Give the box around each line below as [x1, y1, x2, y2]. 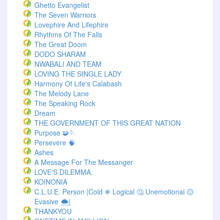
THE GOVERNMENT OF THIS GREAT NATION [34, 118, 181, 128]
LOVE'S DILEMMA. [34, 167, 93, 177]
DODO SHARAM [34, 49, 86, 59]
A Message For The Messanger [34, 157, 133, 167]
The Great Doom [34, 39, 87, 49]
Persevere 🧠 [34, 137, 75, 147]
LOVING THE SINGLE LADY [34, 69, 121, 79]
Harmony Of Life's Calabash [34, 79, 122, 88]
